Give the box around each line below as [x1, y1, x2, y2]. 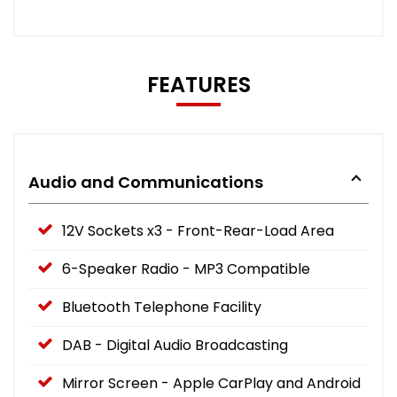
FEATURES [146, 69, 251, 99]
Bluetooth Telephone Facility [62, 296, 261, 317]
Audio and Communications [28, 170, 263, 193]
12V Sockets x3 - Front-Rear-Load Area [62, 220, 334, 241]
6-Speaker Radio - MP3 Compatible [62, 258, 310, 279]
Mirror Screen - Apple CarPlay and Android [62, 372, 361, 393]
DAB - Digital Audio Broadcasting [62, 334, 288, 355]
